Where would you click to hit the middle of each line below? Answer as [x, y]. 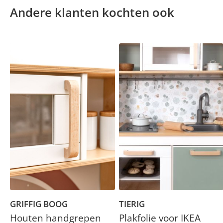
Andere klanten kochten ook [92, 12]
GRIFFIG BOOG [39, 204]
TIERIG [132, 204]
